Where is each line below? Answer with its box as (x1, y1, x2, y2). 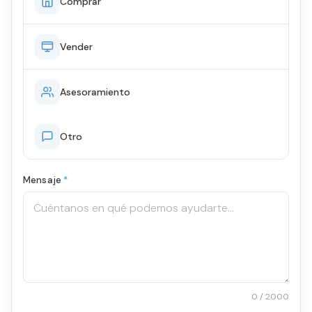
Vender (60, 40, 93, 53)
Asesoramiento (60, 86, 130, 98)
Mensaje (23, 174, 64, 186)
